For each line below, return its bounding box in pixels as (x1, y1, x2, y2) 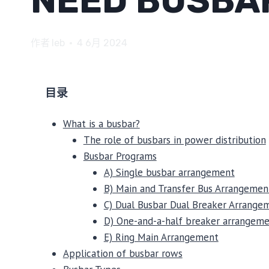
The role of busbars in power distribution (83, 133, 266, 147)
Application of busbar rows (62, 247, 183, 261)
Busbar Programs (83, 150, 157, 163)
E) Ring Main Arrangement (103, 231, 219, 244)
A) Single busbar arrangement (103, 166, 235, 180)
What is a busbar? (62, 117, 140, 131)
